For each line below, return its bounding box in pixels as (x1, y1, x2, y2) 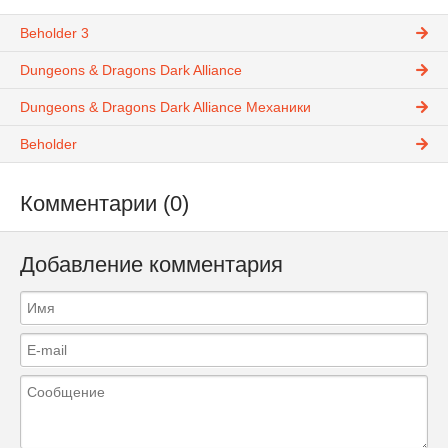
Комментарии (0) (20, 191, 189, 217)
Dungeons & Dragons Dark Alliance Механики (20, 99, 311, 116)
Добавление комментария (20, 251, 283, 277)
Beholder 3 (20, 25, 89, 42)
